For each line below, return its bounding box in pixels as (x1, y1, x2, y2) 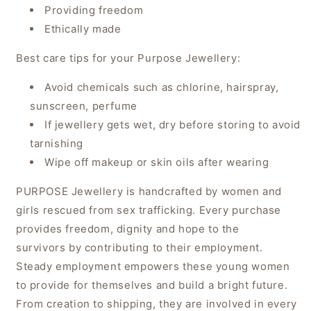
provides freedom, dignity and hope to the (16, 222, 239, 236)
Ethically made (44, 22, 121, 36)
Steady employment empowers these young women (16, 260, 290, 274)
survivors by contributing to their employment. (16, 241, 263, 255)
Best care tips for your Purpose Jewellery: (16, 51, 241, 65)
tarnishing (30, 137, 83, 151)
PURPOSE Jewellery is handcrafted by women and (16, 185, 283, 199)
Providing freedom (44, 3, 144, 17)
